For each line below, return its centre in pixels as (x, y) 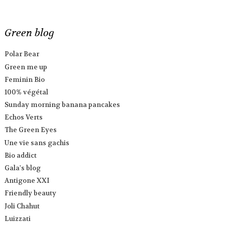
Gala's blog (23, 168)
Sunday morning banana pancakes (63, 105)
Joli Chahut (22, 206)
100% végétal (27, 92)
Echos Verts (24, 118)
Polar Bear (22, 54)
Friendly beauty (31, 193)
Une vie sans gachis (37, 143)
